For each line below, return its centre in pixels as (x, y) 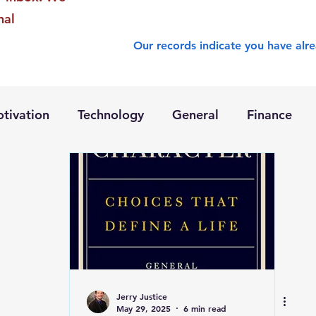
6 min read (205, 308)
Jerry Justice (142, 296)
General (195, 114)
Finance (269, 114)
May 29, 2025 (144, 308)
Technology (111, 114)
